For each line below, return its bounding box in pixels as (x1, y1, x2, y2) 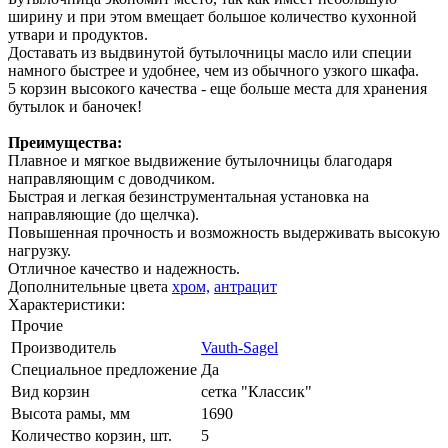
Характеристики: (8, 295, 125, 313)
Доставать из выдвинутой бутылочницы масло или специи (8, 43, 412, 61)
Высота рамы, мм (11, 404, 130, 422)
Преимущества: (8, 133, 122, 151)
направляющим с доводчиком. (8, 169, 215, 187)
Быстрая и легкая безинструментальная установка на (8, 187, 369, 205)
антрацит (214, 277, 277, 295)
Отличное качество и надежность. (8, 259, 240, 277)
